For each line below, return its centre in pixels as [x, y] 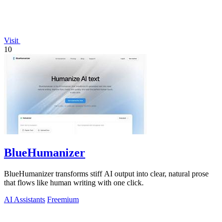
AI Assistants [25, 199]
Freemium [63, 199]
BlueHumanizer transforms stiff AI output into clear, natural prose [106, 174]
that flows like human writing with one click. [74, 183]
